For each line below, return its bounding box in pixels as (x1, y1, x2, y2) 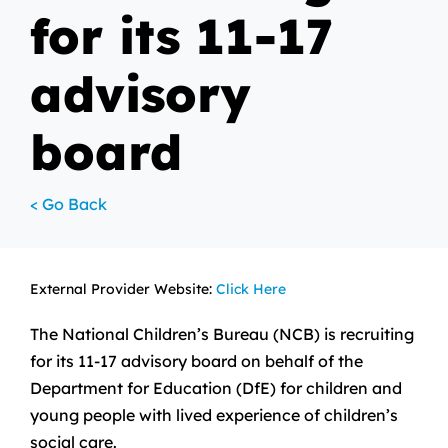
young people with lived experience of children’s (29, 405, 398, 425)
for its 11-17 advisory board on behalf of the (29, 351, 363, 371)
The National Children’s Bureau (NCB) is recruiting (29, 324, 414, 344)
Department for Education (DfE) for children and (29, 378, 402, 398)
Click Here (215, 280, 286, 298)
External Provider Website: (29, 280, 216, 298)
